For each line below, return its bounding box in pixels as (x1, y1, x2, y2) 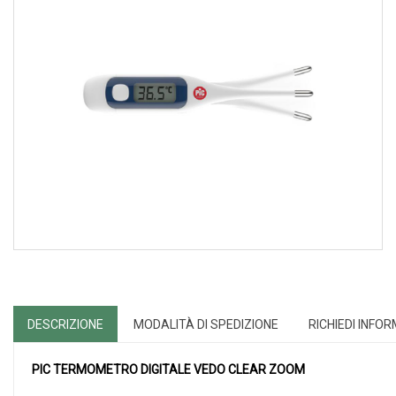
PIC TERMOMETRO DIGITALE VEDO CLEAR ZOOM (32, 362, 305, 377)
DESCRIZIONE (27, 317, 103, 331)
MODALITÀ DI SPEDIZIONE (133, 317, 278, 331)
